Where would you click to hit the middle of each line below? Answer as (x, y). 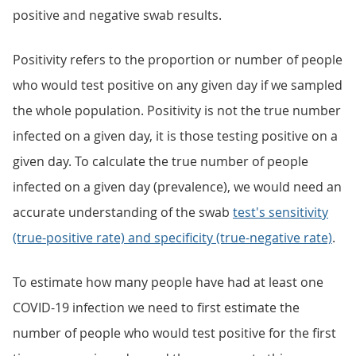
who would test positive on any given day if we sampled (178, 85)
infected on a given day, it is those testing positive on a (175, 136)
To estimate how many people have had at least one (168, 282)
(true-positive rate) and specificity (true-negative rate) (172, 238)
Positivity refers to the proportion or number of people (178, 60)
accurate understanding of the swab (123, 212)
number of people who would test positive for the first (174, 333)
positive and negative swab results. (117, 15)
